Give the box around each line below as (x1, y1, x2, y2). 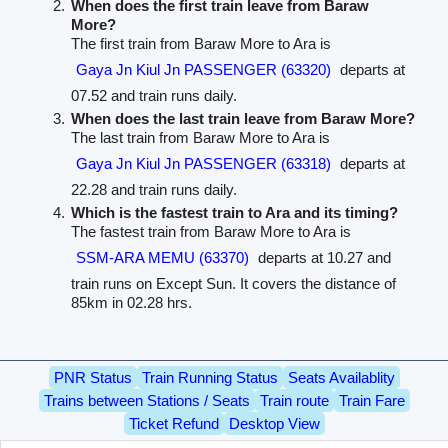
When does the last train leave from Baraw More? (71, 109, 416, 127)
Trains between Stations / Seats (43, 391, 250, 409)
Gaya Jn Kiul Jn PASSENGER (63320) (76, 60, 332, 78)
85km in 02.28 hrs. (71, 293, 193, 311)
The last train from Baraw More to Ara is (71, 128, 331, 146)
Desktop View (228, 414, 320, 432)
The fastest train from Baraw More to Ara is (71, 222, 352, 240)
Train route (259, 391, 329, 409)
